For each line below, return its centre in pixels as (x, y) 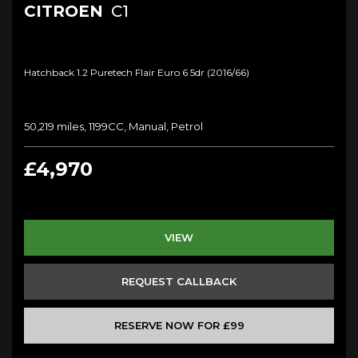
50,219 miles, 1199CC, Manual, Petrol (113, 126)
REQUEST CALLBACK (179, 281)
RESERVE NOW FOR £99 (179, 325)
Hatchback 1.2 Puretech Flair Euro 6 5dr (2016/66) (137, 72)
